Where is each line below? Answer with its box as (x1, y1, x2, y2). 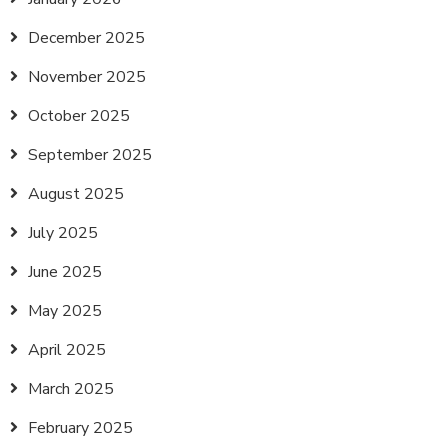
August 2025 (28, 183, 124, 205)
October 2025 (28, 105, 130, 127)
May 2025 (28, 300, 102, 322)
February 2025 (28, 417, 133, 439)
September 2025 (28, 144, 152, 166)
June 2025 (28, 261, 102, 283)
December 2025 (28, 27, 145, 49)
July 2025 (28, 222, 98, 244)
